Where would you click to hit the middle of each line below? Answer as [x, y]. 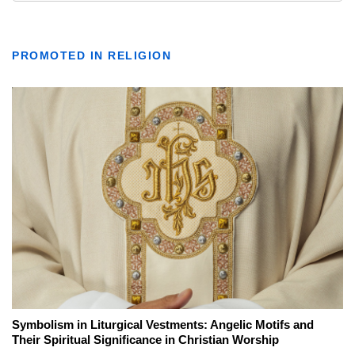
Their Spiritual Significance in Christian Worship [145, 339]
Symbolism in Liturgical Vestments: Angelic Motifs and [163, 324]
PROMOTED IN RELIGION [92, 55]
